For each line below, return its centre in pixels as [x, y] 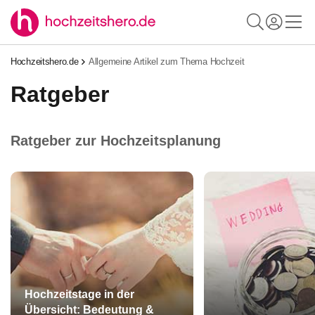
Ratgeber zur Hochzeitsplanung [116, 141]
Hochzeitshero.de [45, 62]
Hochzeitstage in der [79, 294]
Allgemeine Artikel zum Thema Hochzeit [167, 62]
